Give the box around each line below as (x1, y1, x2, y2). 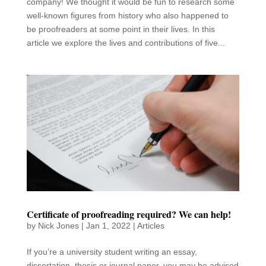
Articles (137, 220, 164, 230)
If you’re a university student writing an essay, (26, 246, 197, 256)
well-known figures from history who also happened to (26, 11, 229, 21)
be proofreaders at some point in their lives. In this (26, 24, 215, 34)
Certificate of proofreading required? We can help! (26, 207, 231, 221)
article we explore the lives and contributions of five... (26, 38, 225, 48)
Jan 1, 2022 (85, 220, 131, 230)
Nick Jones (37, 220, 79, 230)
